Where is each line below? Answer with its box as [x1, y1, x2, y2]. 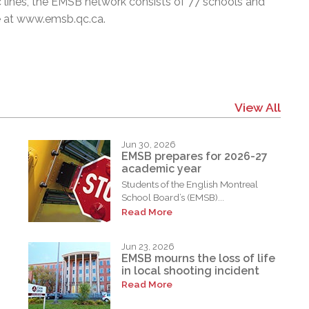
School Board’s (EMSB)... [121, 191, 225, 203]
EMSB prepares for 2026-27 [121, 150, 268, 163]
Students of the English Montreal [121, 178, 259, 190]
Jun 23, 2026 [121, 241, 175, 252]
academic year [121, 162, 202, 176]
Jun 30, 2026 [121, 139, 177, 150]
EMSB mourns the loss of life [121, 252, 276, 266]
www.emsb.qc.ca [17, 12, 103, 26]
